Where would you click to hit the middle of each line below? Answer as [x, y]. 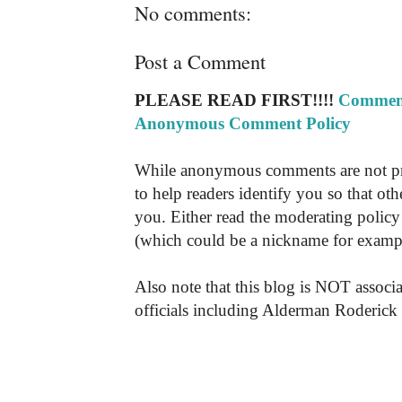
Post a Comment [200, 61]
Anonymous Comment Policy [243, 123]
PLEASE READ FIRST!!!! [236, 100]
